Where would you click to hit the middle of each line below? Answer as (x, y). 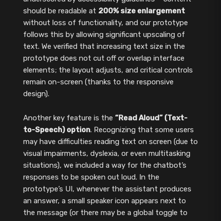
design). (36, 93)
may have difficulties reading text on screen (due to (110, 141)
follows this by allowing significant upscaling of (104, 34)
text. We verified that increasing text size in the (104, 46)
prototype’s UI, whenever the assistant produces (107, 189)
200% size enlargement (141, 11)
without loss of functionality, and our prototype (105, 22)
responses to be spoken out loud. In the (91, 177)
